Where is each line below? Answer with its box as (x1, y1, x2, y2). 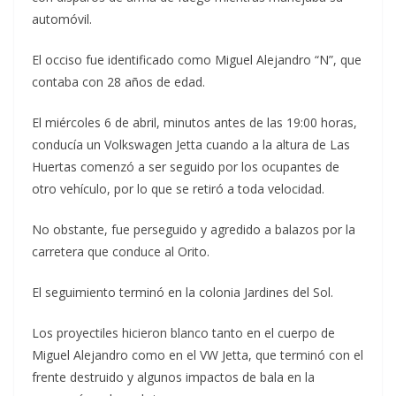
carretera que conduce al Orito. (32, 243, 209, 260)
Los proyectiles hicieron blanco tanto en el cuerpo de (32, 324, 335, 341)
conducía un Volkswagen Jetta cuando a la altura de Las (32, 136, 350, 153)
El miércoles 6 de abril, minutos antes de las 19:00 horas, (32, 114, 357, 131)
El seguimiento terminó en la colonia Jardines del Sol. (32, 284, 333, 301)
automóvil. (32, 11, 92, 27)
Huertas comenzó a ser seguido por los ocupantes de (32, 158, 339, 175)
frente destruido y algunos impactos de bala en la (32, 369, 315, 385)
